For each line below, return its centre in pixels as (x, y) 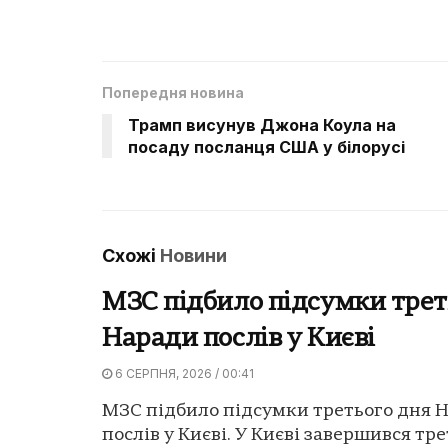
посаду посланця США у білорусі (266, 146)
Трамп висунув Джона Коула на (262, 124)
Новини (193, 255)
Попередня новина (173, 92)
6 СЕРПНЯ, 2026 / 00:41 (183, 373)
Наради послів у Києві (238, 339)
